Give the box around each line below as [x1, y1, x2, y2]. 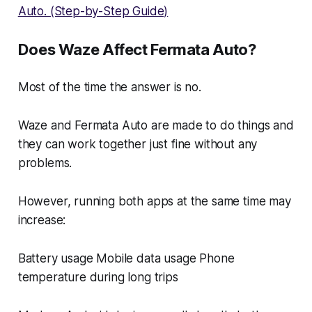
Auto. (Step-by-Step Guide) [17, 3, 169, 18]
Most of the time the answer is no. [17, 79, 201, 94]
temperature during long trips [17, 270, 178, 284]
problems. [17, 155, 72, 170]
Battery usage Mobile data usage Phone [17, 251, 235, 265]
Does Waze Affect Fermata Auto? [17, 40, 256, 58]
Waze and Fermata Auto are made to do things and [17, 118, 294, 132]
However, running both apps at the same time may [17, 194, 291, 208]
